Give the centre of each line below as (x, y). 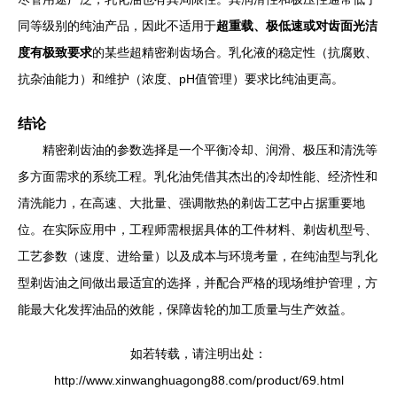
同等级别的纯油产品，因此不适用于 (117, 26)
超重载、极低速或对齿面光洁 (297, 26)
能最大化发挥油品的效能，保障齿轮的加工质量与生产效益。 (185, 309)
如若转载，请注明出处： (198, 354)
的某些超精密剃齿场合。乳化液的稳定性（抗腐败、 (235, 52)
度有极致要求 (55, 52)
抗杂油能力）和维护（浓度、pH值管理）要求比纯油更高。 (181, 79)
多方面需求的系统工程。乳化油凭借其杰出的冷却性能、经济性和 (198, 176)
